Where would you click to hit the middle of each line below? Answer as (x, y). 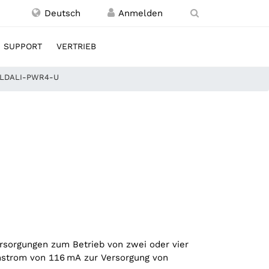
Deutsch (61, 13)
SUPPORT (23, 46)
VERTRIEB (76, 46)
